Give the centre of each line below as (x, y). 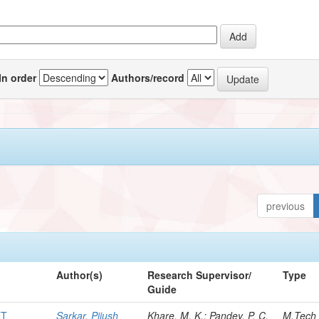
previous (286, 205)
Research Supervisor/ (200, 274)
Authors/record (148, 77)
